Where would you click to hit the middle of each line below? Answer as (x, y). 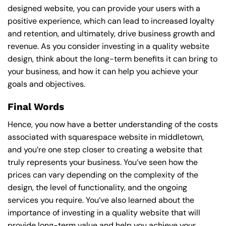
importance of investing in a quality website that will (104, 212)
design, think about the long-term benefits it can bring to (112, 59)
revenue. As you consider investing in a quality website (108, 46)
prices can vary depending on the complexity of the (103, 175)
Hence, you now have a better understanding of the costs (113, 124)
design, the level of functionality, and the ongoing (97, 187)
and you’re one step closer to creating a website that (105, 149)
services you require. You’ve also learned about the (101, 200)
